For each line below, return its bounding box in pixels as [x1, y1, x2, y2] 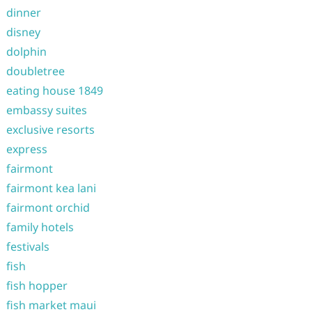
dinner [6, 5, 41, 20]
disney [6, 24, 40, 40]
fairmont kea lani [6, 180, 96, 196]
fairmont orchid [6, 200, 90, 215]
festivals [6, 239, 49, 254]
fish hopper [6, 278, 68, 293]
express [6, 141, 47, 157]
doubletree [6, 63, 65, 79]
